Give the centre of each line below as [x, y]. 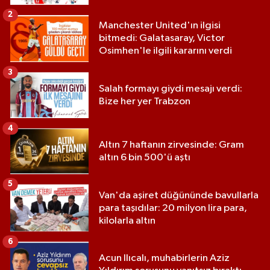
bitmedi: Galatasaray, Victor [162, 39]
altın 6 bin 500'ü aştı [145, 158]
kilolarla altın [127, 221]
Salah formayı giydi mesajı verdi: [171, 89]
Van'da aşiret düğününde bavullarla [179, 195]
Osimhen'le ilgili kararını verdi [165, 51]
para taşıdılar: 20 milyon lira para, [173, 208]
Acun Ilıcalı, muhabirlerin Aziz [164, 259]
